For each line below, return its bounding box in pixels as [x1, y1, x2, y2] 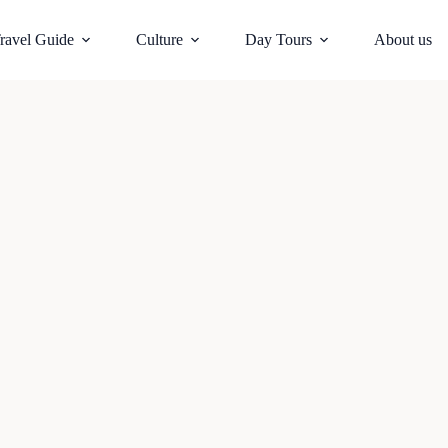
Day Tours [244, 31, 312, 48]
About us [373, 31, 432, 48]
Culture [136, 31, 184, 48]
